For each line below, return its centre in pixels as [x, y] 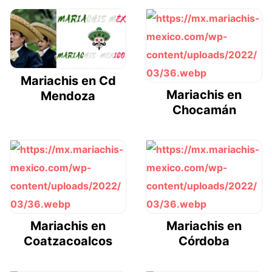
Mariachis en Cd [68, 81]
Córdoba [204, 241]
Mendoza [68, 96]
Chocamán [204, 110]
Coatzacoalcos [68, 241]
